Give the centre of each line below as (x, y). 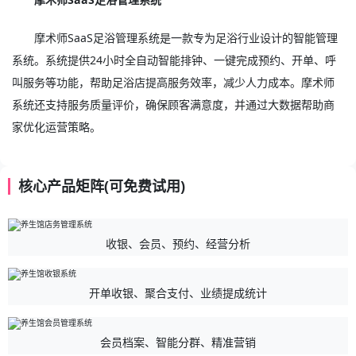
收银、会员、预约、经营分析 (178, 244)
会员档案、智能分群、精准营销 (178, 342)
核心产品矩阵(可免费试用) (102, 186)
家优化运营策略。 (56, 127)
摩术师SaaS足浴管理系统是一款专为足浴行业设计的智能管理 (186, 38)
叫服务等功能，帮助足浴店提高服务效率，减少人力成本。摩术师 (173, 82)
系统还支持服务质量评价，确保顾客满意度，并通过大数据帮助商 (173, 104)
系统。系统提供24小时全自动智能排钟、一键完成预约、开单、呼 (174, 60)
